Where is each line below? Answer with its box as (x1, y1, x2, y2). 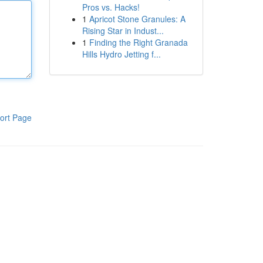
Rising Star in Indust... (82, 25, 164, 36)
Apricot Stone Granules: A (89, 13, 186, 25)
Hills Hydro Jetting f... (82, 48, 161, 60)
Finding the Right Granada (89, 36, 188, 48)
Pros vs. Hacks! (82, 1, 140, 13)
